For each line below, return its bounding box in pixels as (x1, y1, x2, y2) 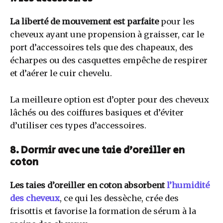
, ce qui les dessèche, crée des (60, 193, 179, 203)
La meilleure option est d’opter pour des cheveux (10, 94, 209, 105)
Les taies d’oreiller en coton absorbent (10, 180, 167, 190)
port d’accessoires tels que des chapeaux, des (10, 42, 193, 53)
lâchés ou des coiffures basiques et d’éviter (10, 107, 184, 117)
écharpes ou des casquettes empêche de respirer (10, 55, 208, 66)
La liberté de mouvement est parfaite (10, 16, 161, 27)
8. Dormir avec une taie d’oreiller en (10, 143, 185, 158)
